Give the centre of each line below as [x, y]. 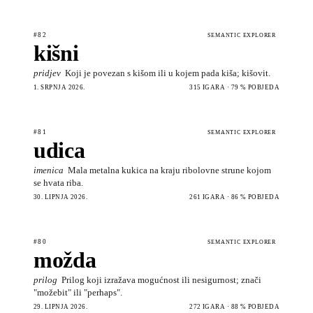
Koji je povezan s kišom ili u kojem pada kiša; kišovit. [168, 73]
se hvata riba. [58, 182]
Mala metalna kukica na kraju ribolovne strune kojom [169, 170]
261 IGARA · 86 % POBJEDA [234, 197]
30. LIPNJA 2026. [61, 197]
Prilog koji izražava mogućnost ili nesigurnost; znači [161, 279]
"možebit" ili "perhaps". [78, 292]
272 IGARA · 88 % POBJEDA [234, 306]
